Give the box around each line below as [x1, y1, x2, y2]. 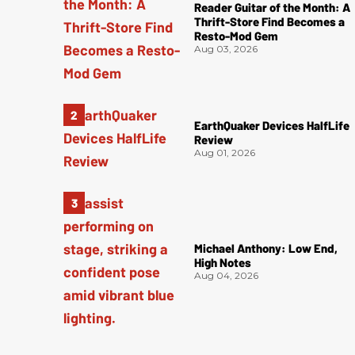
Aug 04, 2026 [194, 269, 259, 281]
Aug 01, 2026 [194, 147, 256, 159]
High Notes [194, 254, 252, 269]
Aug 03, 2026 [194, 43, 258, 55]
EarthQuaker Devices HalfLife [194, 118, 350, 133]
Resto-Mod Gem [194, 29, 279, 44]
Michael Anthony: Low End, [194, 240, 338, 255]
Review [194, 132, 234, 147]
